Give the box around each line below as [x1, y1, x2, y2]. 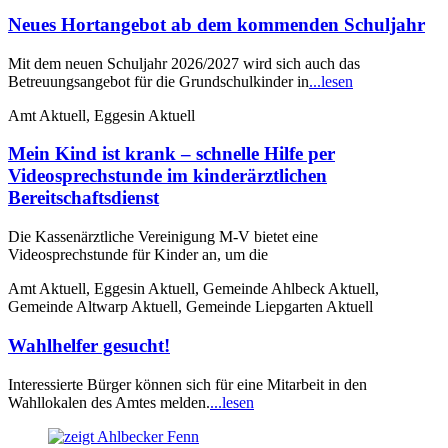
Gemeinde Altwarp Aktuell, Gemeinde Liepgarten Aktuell [8, 298, 373, 316]
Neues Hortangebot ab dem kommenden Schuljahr [8, 14, 425, 36]
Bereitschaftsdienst [8, 187, 159, 209]
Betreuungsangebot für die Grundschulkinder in [8, 72, 309, 90]
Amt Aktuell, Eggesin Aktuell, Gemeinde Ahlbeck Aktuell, [8, 280, 379, 298]
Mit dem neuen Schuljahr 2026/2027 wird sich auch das [8, 54, 360, 72]
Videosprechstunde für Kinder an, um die [8, 246, 268, 264]
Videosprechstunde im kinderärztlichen [8, 165, 327, 187]
